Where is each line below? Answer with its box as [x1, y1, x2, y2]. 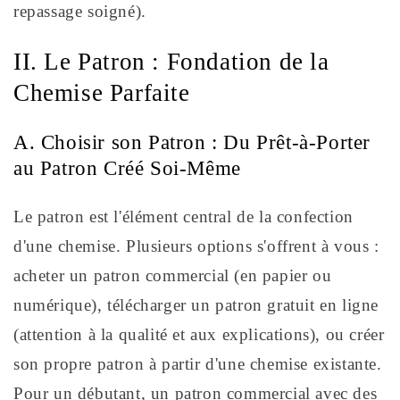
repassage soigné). [13, 2, 146, 21]
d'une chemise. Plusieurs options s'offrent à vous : [13, 236, 379, 255]
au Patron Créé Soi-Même [13, 156, 241, 179]
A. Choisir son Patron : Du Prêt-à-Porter [13, 130, 371, 154]
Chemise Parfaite [13, 79, 190, 106]
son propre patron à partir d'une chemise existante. [13, 354, 382, 373]
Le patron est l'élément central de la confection [13, 206, 354, 226]
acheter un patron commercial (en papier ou [13, 265, 332, 285]
